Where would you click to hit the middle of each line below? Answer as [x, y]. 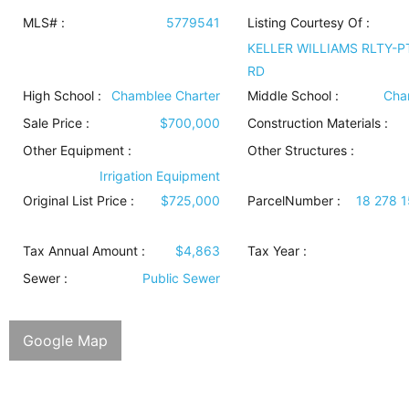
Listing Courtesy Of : [308, 23]
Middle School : [293, 96]
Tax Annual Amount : [84, 251]
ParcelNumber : [294, 201]
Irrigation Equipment [159, 176]
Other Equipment [73, 151]
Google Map [65, 341]
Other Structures [297, 151]
